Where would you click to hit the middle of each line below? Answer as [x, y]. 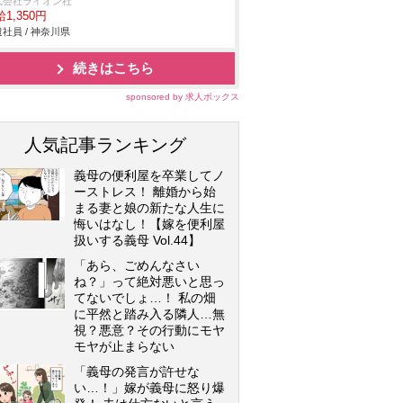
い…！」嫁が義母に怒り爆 [149, 388]
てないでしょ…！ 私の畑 [145, 298]
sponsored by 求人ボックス [183, 97]
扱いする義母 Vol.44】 [137, 240]
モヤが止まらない [124, 346]
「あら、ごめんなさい [137, 265]
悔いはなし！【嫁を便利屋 [149, 224]
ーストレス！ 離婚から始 [145, 192]
